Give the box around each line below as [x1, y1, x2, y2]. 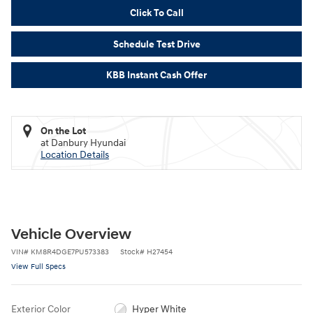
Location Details [41, 148, 109, 161]
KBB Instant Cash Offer [106, 68, 207, 81]
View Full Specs [11, 261, 66, 271]
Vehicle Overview [11, 225, 131, 244]
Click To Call [129, 6, 184, 19]
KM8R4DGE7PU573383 [31, 247, 109, 256]
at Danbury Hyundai [41, 136, 126, 149]
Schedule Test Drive [112, 38, 201, 50]
